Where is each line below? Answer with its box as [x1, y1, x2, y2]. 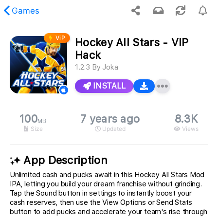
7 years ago [80, 112, 140, 125]
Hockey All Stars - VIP [75, 36, 189, 49]
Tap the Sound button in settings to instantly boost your [10, 189, 192, 198]
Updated [100, 125, 126, 132]
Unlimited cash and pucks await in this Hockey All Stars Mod [10, 170, 205, 180]
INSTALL [91, 81, 126, 91]
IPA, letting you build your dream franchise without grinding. [10, 180, 202, 189]
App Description [20, 154, 108, 167]
